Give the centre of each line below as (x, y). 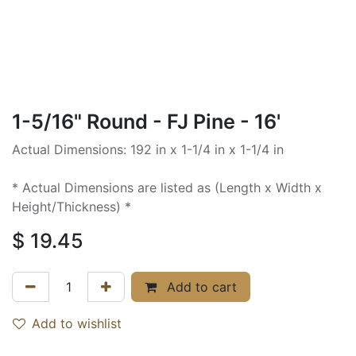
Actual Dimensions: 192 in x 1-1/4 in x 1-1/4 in (148, 149)
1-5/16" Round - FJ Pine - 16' (146, 121)
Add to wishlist (77, 323)
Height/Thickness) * (72, 206)
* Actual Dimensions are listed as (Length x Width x (167, 187)
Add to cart (200, 286)
